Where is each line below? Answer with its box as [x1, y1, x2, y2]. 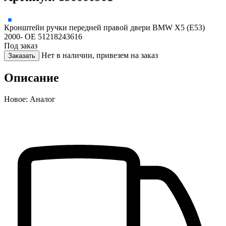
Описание [4, 71, 59, 84]
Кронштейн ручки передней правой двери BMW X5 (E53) [4, 23, 205, 32]
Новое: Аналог [4, 94, 55, 103]
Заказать [8, 51, 35, 60]
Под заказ [4, 41, 37, 50]
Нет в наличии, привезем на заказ [41, 50, 158, 60]
